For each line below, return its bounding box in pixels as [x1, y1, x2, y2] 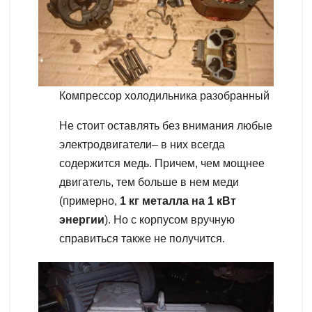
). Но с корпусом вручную [104, 214, 235, 226]
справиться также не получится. [59, 233, 225, 245]
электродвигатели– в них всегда [59, 139, 225, 151]
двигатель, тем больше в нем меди [59, 176, 239, 189]
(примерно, [59, 195, 120, 208]
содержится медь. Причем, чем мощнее [59, 157, 265, 170]
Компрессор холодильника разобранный [59, 90, 270, 102]
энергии [59, 214, 104, 226]
